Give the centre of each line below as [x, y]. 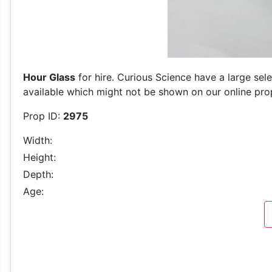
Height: [39, 157]
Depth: [38, 174]
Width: [38, 140]
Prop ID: [43, 116]
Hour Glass [49, 77]
